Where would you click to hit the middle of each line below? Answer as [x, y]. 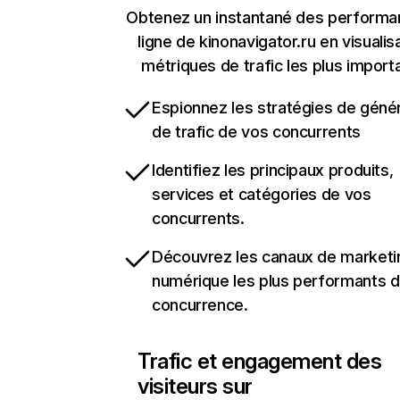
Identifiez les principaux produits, [273, 170]
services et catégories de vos [262, 194]
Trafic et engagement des [260, 361]
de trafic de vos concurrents [256, 132]
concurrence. [200, 305]
